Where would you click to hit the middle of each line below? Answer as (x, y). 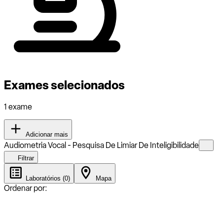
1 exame (18, 107)
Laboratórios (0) (47, 178)
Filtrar (25, 158)
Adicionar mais (46, 134)
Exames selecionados (64, 85)
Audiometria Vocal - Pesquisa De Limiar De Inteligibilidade (101, 145)
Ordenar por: (26, 188)
